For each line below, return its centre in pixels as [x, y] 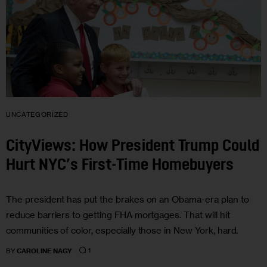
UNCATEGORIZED [37, 115]
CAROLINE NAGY [45, 251]
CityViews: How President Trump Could [133, 147]
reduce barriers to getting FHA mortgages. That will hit [118, 215]
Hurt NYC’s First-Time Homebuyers [120, 166]
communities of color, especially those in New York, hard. [122, 230]
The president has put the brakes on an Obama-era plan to [128, 199]
